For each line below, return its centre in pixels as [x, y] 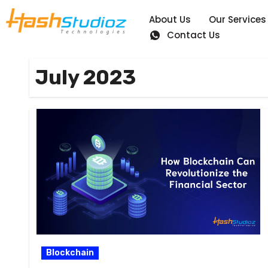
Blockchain [70, 253]
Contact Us [193, 35]
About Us [170, 20]
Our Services [237, 20]
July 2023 [86, 78]
